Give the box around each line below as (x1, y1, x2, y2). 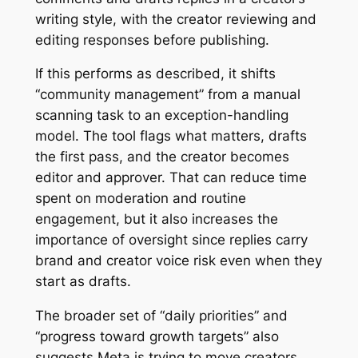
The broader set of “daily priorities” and (34, 308, 288, 324)
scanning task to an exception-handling (34, 107, 288, 124)
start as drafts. (34, 273, 131, 290)
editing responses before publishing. (34, 31, 269, 48)
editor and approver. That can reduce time (34, 169, 307, 186)
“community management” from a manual (34, 86, 300, 103)
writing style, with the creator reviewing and (34, 10, 316, 27)
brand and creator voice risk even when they (34, 253, 322, 269)
